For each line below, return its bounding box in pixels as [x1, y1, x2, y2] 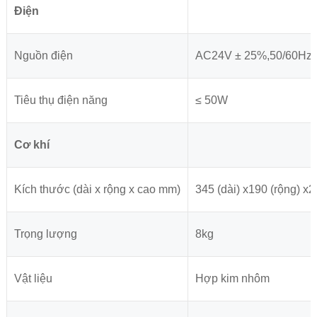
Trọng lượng [13, 228, 77, 241]
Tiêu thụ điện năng [13, 94, 108, 107]
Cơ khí [13, 139, 50, 151]
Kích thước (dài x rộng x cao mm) [13, 183, 180, 196]
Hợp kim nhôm [195, 272, 270, 285]
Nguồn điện [13, 50, 73, 62]
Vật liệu [13, 272, 52, 285]
